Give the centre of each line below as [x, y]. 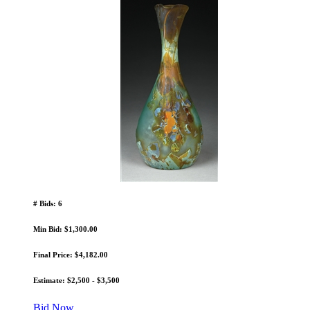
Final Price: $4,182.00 [71, 255]
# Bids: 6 [48, 204]
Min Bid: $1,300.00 [65, 229]
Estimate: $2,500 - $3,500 [76, 281]
